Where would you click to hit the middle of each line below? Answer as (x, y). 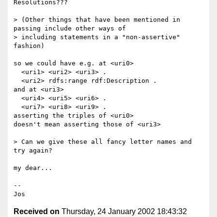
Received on (37, 212)
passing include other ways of (70, 29)
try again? (33, 151)
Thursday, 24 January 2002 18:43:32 (123, 212)
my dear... (33, 168)
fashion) (29, 46)
